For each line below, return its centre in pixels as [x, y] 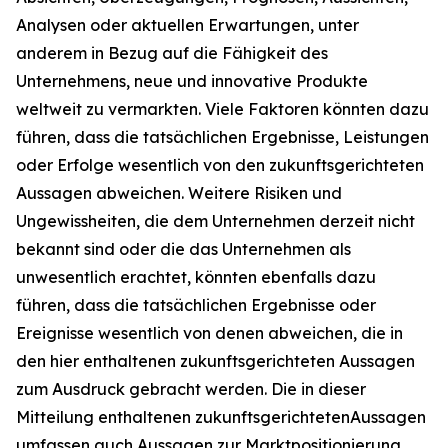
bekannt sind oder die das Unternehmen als [183, 249]
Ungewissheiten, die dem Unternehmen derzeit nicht [215, 221]
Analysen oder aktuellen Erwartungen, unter [187, 25]
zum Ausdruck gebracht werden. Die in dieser [191, 389]
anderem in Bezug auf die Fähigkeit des [172, 53]
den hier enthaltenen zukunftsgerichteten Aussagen [215, 361]
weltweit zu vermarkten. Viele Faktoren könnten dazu [222, 109]
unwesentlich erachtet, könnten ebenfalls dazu [196, 277]
